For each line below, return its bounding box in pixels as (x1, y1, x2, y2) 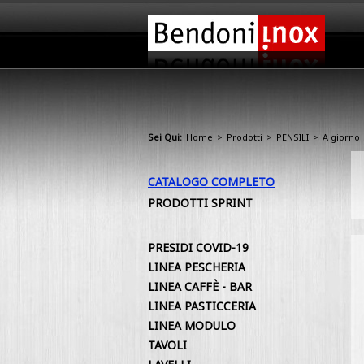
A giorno (323, 131, 360, 143)
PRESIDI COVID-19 (148, 240, 249, 255)
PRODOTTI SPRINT (148, 195, 253, 210)
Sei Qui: (148, 131, 182, 143)
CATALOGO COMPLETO (148, 174, 275, 189)
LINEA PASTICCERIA (148, 298, 256, 314)
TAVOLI (148, 337, 187, 353)
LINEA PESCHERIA (148, 259, 245, 275)
